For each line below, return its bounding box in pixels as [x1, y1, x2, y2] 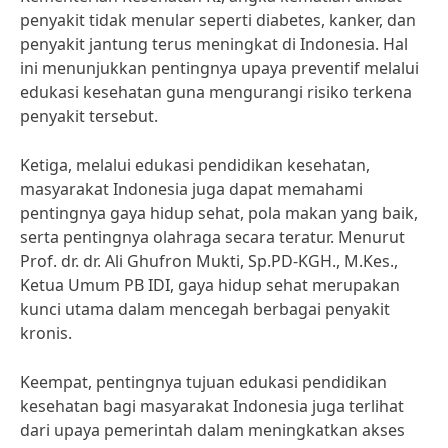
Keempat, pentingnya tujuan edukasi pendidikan [20, 371, 387, 393]
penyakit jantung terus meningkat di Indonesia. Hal [20, 33, 408, 55]
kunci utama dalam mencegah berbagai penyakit [20, 298, 390, 320]
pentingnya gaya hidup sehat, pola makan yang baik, [20, 202, 418, 224]
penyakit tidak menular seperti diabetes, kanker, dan [20, 9, 416, 31]
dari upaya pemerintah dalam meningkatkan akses [20, 419, 405, 441]
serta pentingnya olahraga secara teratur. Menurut [20, 226, 405, 248]
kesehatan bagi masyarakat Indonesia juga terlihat [20, 395, 404, 417]
